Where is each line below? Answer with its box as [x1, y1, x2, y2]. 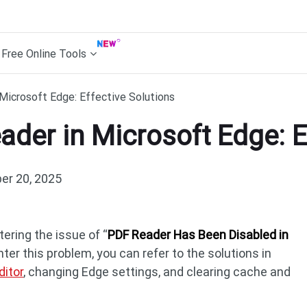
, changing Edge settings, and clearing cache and [23, 265, 291, 279]
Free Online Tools [1, 47, 86, 60]
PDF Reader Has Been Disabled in [108, 228, 289, 242]
